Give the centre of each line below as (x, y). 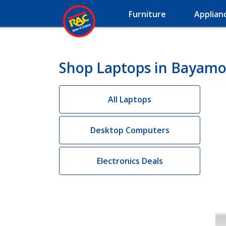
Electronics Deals (130, 161)
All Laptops (130, 99)
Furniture (147, 14)
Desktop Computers (130, 130)
